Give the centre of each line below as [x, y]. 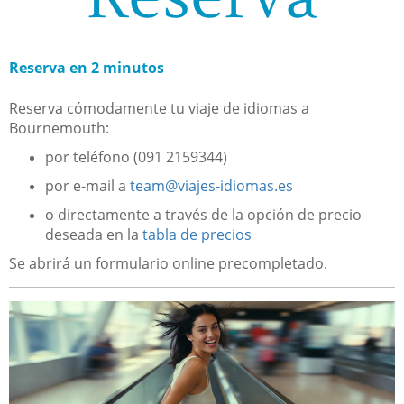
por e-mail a [87, 185]
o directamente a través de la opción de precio [203, 214]
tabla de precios [197, 234]
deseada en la [94, 234]
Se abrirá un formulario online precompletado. [168, 263]
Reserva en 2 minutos [87, 67]
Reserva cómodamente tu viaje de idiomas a [159, 108]
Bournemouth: [59, 128]
